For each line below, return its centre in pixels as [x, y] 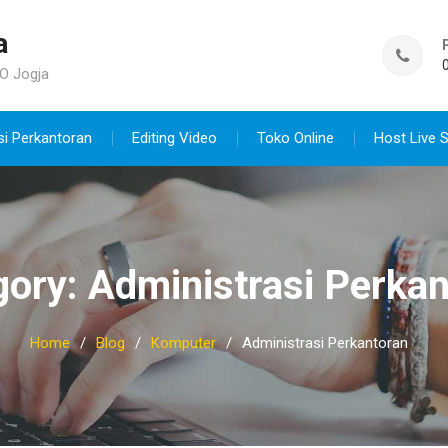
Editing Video [174, 138]
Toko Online [295, 138]
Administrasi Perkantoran [325, 343]
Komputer [183, 343]
